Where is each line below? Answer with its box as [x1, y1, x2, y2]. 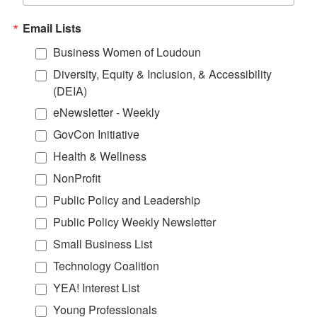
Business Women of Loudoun [53, 43, 201, 60]
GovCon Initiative [53, 125, 139, 142]
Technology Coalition [53, 257, 159, 274]
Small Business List [53, 235, 152, 252]
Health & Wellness [53, 147, 146, 164]
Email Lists [23, 19, 81, 36]
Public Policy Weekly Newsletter [53, 213, 216, 230]
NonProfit [53, 169, 100, 186]
